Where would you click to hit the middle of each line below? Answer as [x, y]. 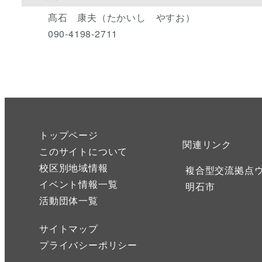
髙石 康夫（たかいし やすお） [121, 17]
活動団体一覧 [69, 200]
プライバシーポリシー [88, 244]
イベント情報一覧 [79, 184]
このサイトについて [84, 151]
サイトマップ [69, 228]
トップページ [69, 135]
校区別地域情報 [74, 167]
